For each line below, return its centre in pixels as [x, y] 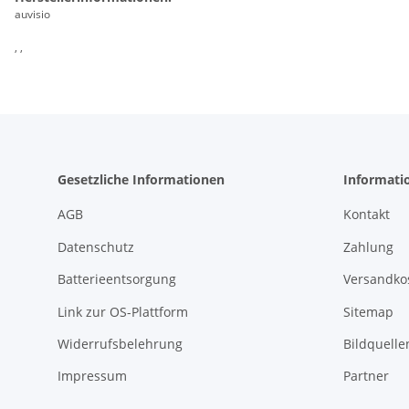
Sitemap [368, 311]
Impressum [92, 376]
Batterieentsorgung [117, 279]
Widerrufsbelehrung [120, 343]
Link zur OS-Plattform [123, 311]
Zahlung [368, 246]
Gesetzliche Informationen [141, 180]
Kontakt [366, 215]
